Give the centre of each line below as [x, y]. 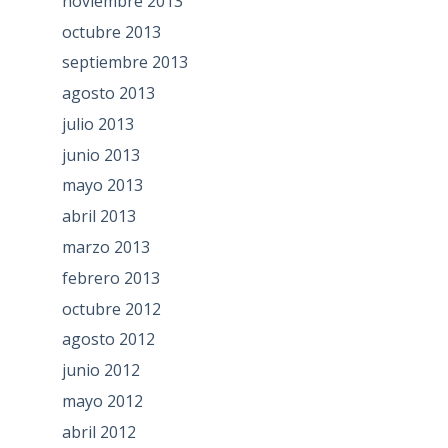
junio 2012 [100, 370]
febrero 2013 [110, 277]
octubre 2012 [111, 308]
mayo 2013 [102, 185]
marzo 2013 [105, 247]
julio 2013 [97, 123]
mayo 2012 [102, 401]
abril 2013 [98, 216]
